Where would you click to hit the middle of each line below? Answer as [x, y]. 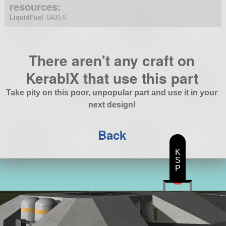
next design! [112, 104]
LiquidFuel [26, 18]
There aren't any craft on [112, 60]
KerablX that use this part [112, 78]
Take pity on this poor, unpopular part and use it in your [112, 92]
